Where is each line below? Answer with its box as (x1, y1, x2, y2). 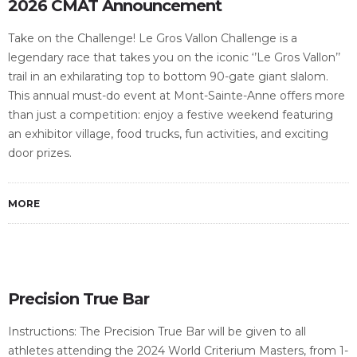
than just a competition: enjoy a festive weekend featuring (8, 108, 333, 122)
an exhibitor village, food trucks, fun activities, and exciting (8, 127, 328, 141)
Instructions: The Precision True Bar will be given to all (8, 324, 306, 339)
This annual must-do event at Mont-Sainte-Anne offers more (8, 88, 345, 103)
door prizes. (8, 146, 72, 160)
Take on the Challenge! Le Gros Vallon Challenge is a (8, 31, 297, 45)
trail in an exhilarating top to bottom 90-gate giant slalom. (8, 69, 328, 84)
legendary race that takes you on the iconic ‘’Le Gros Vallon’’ (8, 50, 340, 65)
